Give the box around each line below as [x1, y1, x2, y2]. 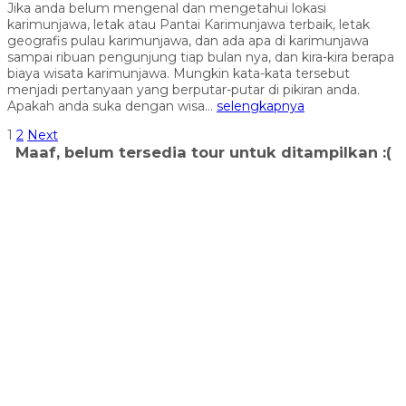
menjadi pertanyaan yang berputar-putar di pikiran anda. [7, 82, 360, 99]
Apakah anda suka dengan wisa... [7, 98, 217, 115]
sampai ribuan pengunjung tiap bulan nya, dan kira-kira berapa [7, 49, 394, 66]
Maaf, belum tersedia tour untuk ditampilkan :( [14, 143, 391, 162]
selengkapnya [217, 98, 304, 115]
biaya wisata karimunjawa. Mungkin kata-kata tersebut [7, 65, 350, 82]
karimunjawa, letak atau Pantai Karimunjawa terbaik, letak [7, 16, 370, 34]
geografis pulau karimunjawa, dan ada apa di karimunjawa [7, 33, 369, 50]
